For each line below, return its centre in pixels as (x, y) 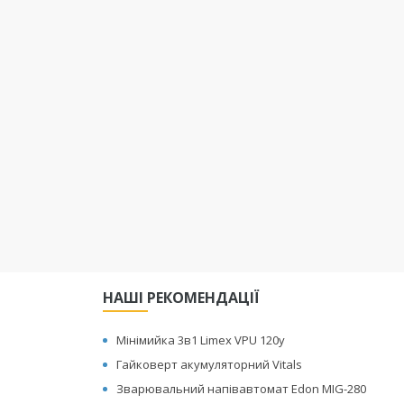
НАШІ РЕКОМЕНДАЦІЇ (182, 298)
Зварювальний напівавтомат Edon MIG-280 (242, 389)
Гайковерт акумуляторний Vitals (210, 364)
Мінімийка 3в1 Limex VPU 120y (201, 340)
